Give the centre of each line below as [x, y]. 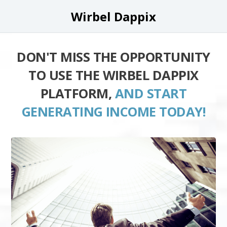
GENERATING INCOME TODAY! [113, 112]
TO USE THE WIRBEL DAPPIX [113, 75]
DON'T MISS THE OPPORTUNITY [113, 57]
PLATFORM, [78, 93]
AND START [151, 93]
